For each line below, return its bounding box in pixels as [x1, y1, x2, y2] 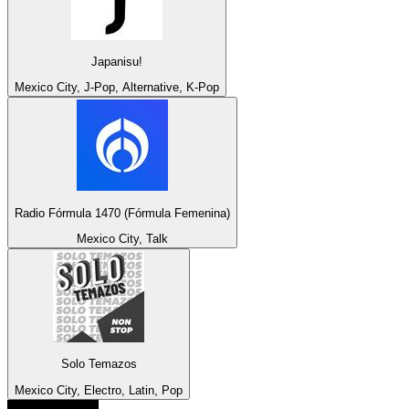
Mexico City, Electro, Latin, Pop [15, 383, 183, 397]
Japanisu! [91, 55, 142, 69]
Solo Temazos [60, 357, 137, 372]
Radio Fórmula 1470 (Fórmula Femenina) [15, 205, 230, 220]
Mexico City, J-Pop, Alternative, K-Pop [15, 80, 219, 95]
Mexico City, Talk [77, 232, 168, 246]
